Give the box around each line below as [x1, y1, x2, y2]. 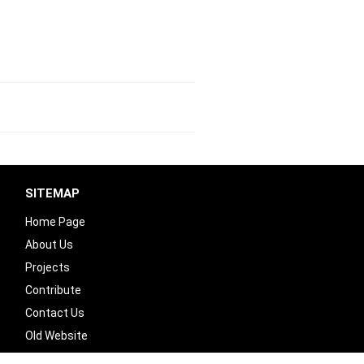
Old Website [25, 329, 88, 342]
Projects [25, 261, 70, 274]
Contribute [25, 284, 81, 297]
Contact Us [25, 306, 84, 319]
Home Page [25, 215, 85, 228]
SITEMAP [25, 186, 80, 201]
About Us [25, 238, 73, 251]
